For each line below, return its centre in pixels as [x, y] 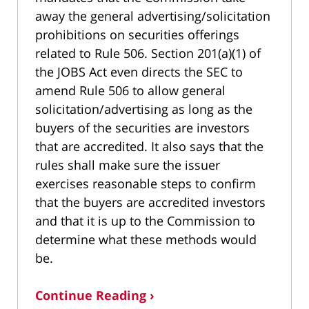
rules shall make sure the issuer [128, 165]
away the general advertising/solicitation [153, 16]
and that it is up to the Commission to [145, 220]
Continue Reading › [95, 295]
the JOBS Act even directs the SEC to [139, 71]
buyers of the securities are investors [142, 127]
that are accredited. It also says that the [149, 146]
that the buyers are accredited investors [150, 202]
